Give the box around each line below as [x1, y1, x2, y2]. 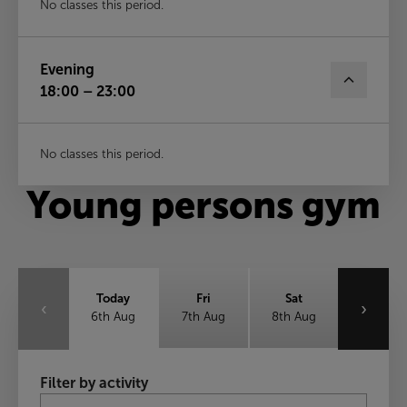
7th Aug [181, 310, 225, 323]
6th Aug [91, 310, 136, 323]
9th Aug [91, 392, 136, 405]
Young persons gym [26, 184, 381, 226]
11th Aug [269, 392, 318, 405]
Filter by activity [40, 374, 148, 391]
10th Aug [178, 392, 229, 405]
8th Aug [271, 310, 316, 323]
